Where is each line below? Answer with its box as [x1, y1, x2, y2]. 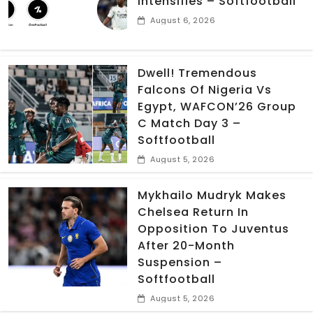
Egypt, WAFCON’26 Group [137, 98, 296, 115]
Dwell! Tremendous [137, 64, 257, 81]
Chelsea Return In [137, 204, 249, 221]
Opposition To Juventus [137, 221, 289, 238]
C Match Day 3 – [137, 115, 241, 131]
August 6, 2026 [150, 14, 216, 26]
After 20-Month [137, 238, 235, 254]
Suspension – [137, 254, 222, 271]
